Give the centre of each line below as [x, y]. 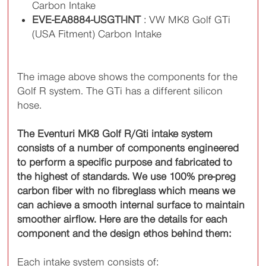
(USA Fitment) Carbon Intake [97, 34]
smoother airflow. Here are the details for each [123, 219]
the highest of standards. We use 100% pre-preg [127, 177]
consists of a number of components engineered [128, 148]
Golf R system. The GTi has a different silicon [120, 91]
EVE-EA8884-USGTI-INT [87, 20]
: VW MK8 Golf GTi [186, 20]
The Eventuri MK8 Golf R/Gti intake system [115, 134]
